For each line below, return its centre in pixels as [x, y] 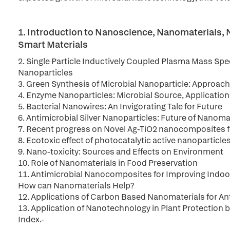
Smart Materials [53, 44]
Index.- [31, 219]
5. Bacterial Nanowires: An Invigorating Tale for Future [120, 107]
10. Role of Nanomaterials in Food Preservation [108, 163]
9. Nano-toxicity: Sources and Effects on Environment [121, 152]
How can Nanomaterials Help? [76, 186]
